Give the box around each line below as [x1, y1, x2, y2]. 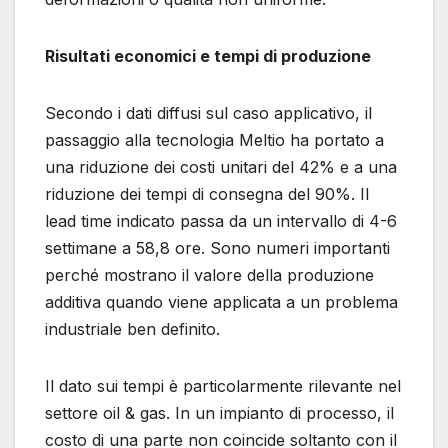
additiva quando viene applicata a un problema [45, 291, 398, 312]
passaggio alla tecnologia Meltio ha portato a [45, 129, 384, 150]
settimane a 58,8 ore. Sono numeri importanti [45, 237, 390, 258]
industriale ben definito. [45, 318, 220, 339]
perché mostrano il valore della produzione [45, 264, 374, 285]
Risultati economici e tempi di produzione [45, 45, 371, 66]
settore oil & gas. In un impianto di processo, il [45, 402, 394, 423]
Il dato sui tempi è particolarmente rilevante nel [45, 375, 401, 396]
